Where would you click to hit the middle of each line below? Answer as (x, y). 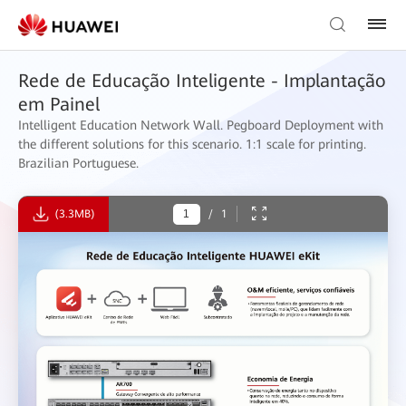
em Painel (59, 104)
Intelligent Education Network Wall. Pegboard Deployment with (201, 125)
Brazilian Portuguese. (78, 163)
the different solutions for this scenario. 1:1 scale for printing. (192, 144)
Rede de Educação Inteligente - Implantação (202, 81)
